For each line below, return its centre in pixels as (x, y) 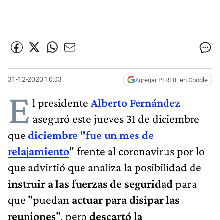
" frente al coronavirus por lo (137, 151)
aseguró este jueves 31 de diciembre (116, 118)
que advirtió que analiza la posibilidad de (105, 167)
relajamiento (39, 151)
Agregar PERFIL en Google (171, 80)
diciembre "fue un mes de (91, 135)
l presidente (62, 102)
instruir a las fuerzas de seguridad (90, 183)
